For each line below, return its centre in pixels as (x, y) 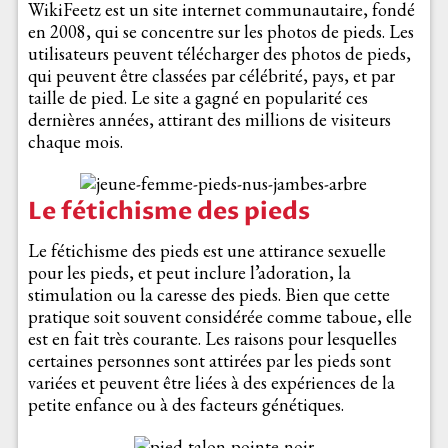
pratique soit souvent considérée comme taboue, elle (219, 317)
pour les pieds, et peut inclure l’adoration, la (189, 273)
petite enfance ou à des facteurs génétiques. (185, 405)
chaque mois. (75, 142)
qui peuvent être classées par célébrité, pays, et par (211, 76)
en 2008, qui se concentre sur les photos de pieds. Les (220, 32)
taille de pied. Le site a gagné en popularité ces (197, 98)
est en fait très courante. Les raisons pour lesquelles (212, 339)
